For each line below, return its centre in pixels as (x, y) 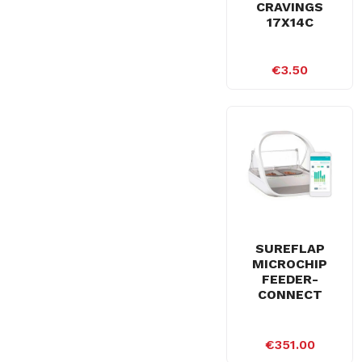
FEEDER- (290, 279)
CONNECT (290, 294)
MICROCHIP (290, 263)
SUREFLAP (290, 248)
